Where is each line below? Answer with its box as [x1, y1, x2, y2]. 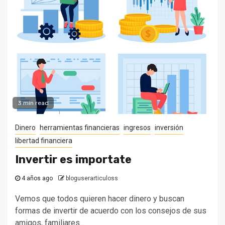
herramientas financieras [40, 124, 120, 132]
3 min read [18, 99, 49, 106]
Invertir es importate [15, 153, 132, 166]
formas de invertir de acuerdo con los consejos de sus [15, 206, 206, 215]
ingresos [124, 124, 151, 132]
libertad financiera [15, 137, 72, 145]
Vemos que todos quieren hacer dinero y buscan [15, 194, 184, 203]
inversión [155, 124, 183, 132]
